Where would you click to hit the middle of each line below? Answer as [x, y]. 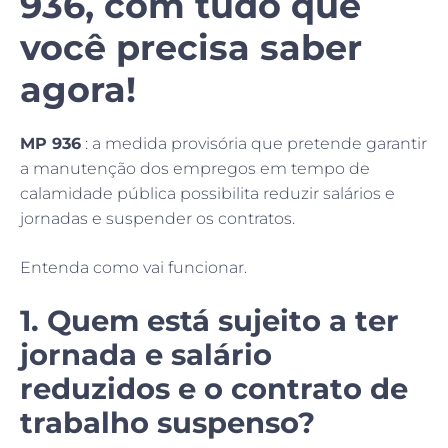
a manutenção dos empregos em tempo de [195, 168]
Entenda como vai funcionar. [133, 267]
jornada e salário [146, 354]
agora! [78, 89]
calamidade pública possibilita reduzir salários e [207, 193]
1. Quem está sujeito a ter [209, 320]
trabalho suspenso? [167, 422]
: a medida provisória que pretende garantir [254, 143]
